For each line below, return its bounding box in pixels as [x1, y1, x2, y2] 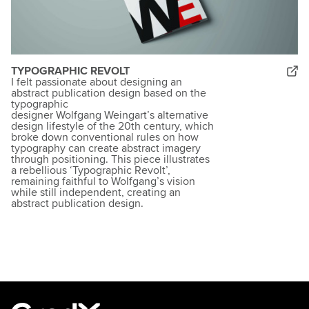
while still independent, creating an [11, 186, 181, 200]
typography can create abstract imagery [11, 141, 201, 156]
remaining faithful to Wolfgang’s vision [11, 175, 195, 189]
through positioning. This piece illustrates [11, 152, 210, 167]
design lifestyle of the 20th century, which [11, 119, 214, 134]
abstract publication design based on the [11, 86, 206, 101]
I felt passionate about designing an [11, 75, 182, 90]
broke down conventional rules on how [11, 130, 199, 145]
